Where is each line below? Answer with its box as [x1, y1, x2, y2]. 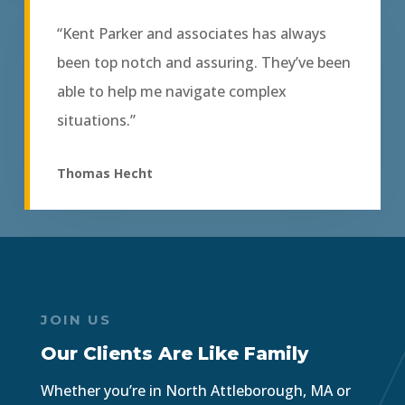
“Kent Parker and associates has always [56, 24, 326, 44]
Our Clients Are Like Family [40, 343, 308, 365]
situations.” [56, 110, 136, 131]
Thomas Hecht [56, 165, 153, 183]
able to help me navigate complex [56, 81, 287, 102]
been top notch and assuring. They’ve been [56, 52, 351, 73]
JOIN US [40, 311, 111, 329]
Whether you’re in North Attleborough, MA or [40, 381, 351, 401]
